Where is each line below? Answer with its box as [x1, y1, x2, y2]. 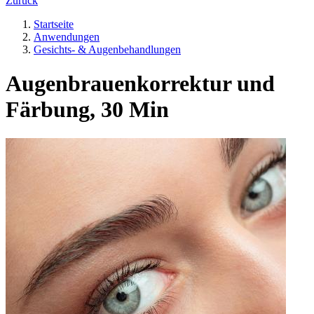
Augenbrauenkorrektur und [6, 71, 275, 97]
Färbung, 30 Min [6, 97, 169, 123]
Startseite [34, 18, 74, 30]
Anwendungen [34, 30, 100, 43]
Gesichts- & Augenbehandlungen [34, 43, 181, 55]
